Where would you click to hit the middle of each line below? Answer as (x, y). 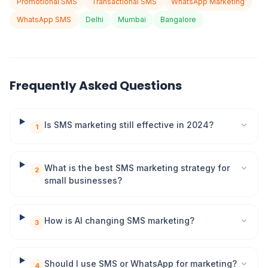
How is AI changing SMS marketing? (119, 220)
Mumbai (132, 19)
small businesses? (83, 180)
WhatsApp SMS (44, 19)
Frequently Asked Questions (96, 86)
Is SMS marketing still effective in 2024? (129, 125)
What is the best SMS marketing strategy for (137, 168)
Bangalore (178, 19)
